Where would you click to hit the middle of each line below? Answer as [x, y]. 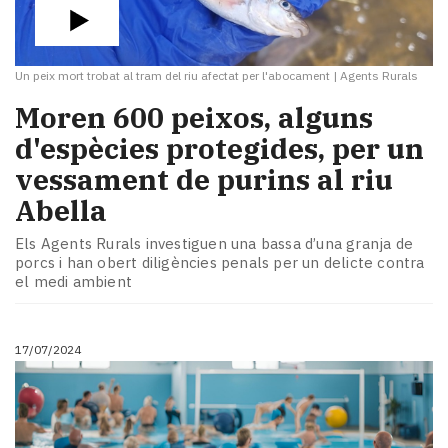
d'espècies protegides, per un [219, 148]
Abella [61, 210]
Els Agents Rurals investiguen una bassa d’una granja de [214, 244]
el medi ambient [73, 282]
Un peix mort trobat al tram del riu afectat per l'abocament [172, 76]
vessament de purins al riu [204, 179]
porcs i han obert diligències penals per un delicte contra [220, 263]
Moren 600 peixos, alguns [194, 117]
